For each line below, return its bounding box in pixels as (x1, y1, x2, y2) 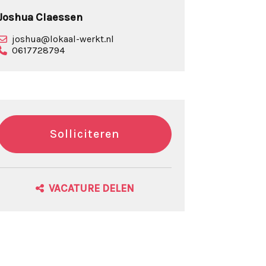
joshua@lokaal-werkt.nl (12, 33, 115, 45)
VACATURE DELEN (48, 182, 134, 195)
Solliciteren (49, 127, 120, 141)
